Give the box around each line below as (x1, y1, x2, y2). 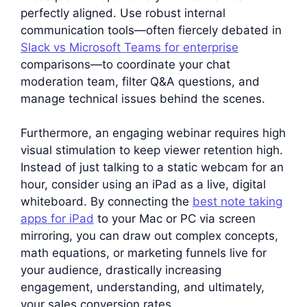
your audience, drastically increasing (21, 263, 221, 277)
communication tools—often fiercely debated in (21, 23, 282, 37)
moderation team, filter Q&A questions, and (21, 74, 260, 88)
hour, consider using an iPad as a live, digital (21, 177, 266, 191)
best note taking (193, 195, 282, 208)
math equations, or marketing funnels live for (21, 246, 267, 260)
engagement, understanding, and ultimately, (21, 280, 265, 294)
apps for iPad (21, 212, 94, 225)
